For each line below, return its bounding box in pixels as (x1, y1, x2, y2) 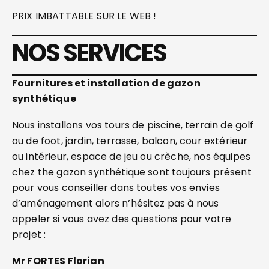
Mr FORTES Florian (12, 254, 106, 268)
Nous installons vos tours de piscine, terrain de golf (12, 118, 254, 132)
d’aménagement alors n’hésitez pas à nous (12, 196, 219, 210)
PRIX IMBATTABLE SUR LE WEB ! (12, 9, 157, 23)
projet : (12, 228, 46, 241)
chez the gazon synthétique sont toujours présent (12, 165, 252, 179)
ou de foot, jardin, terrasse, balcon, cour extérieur (12, 134, 248, 148)
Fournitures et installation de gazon (12, 76, 201, 90)
